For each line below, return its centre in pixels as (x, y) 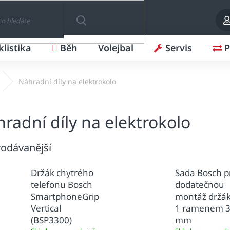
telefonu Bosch (62, 185)
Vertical (46, 208)
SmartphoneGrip (65, 197)
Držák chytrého (62, 173)
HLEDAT (81, 47)
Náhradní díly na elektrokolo (67, 81)
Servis (179, 48)
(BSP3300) (51, 220)
